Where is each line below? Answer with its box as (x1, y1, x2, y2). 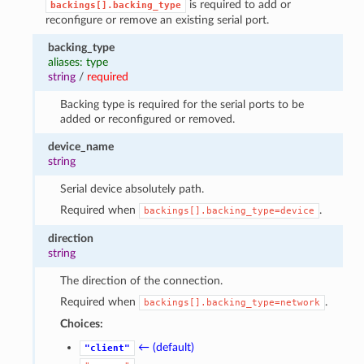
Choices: (59, 317, 103, 330)
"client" (84, 342, 130, 353)
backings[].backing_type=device (143, 205, 314, 216)
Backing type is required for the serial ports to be (59, 97, 304, 110)
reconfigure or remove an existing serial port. (45, 13, 270, 26)
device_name (48, 140, 115, 153)
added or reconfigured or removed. (59, 112, 235, 125)
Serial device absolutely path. (59, 182, 204, 195)
